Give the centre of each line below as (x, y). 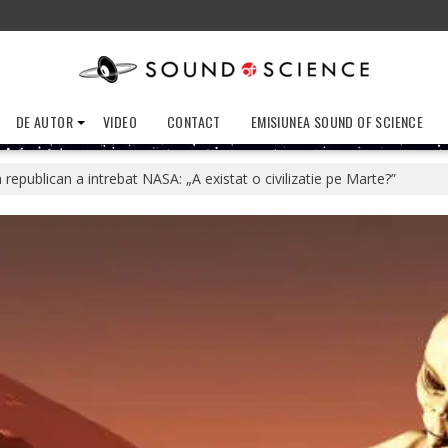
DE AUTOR (44, 121)
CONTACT (193, 121)
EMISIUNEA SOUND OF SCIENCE (337, 121)
